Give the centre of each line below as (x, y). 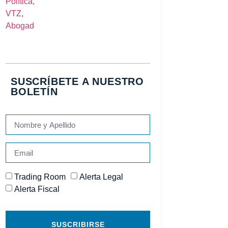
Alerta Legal (101, 177)
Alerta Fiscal (37, 189)
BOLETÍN (34, 92)
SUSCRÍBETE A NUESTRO (77, 82)
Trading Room (40, 177)
